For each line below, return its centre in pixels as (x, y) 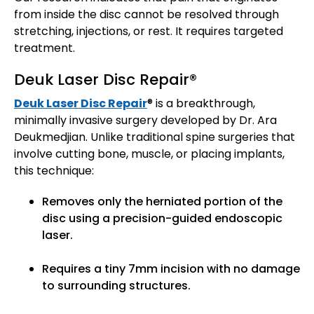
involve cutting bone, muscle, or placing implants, (149, 154)
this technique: (54, 171)
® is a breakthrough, (201, 104)
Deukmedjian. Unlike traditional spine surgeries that (155, 137)
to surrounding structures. (116, 286)
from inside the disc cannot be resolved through (146, 15)
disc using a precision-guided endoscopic (162, 219)
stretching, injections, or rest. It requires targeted (149, 32)
